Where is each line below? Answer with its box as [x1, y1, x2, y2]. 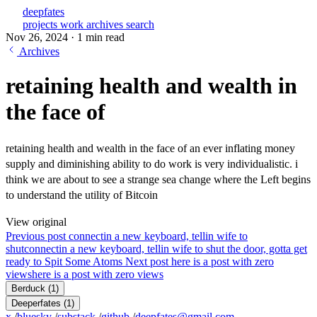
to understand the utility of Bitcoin [6, 188, 158, 201]
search [126, 18, 154, 30]
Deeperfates [11, 297, 61, 309]
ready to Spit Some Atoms [6, 255, 122, 267]
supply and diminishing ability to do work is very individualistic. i [6, 157, 298, 170]
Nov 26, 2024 [6, 31, 71, 43]
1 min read [77, 31, 125, 43]
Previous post [6, 229, 69, 242]
